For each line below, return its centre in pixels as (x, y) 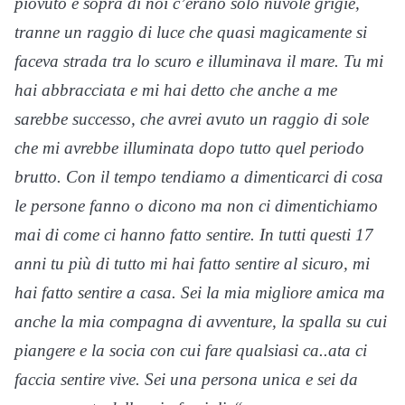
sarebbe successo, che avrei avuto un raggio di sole (192, 119)
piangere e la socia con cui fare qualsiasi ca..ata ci (191, 351)
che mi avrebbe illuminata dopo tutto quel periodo (189, 148)
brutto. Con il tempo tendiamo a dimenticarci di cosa (199, 177)
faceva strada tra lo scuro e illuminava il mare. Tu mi (199, 61)
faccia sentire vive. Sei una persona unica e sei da (186, 380)
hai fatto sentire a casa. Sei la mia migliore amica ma (200, 293)
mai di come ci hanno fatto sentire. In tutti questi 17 (194, 235)
